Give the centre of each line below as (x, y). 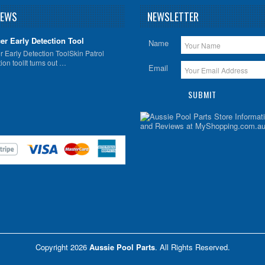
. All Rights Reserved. (192, 247)
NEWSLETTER (173, 17)
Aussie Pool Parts (122, 247)
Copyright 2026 (62, 247)
